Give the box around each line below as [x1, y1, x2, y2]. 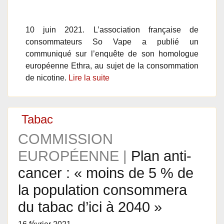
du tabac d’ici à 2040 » [18, 199, 162, 215]
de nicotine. [25, 73, 68, 82]
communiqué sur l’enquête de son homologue [25, 49, 198, 58]
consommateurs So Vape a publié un [25, 37, 198, 46]
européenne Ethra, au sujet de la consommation [25, 61, 198, 70]
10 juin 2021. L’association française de [25, 25, 198, 34]
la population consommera [18, 182, 187, 198]
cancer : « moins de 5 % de [18, 165, 193, 181]
